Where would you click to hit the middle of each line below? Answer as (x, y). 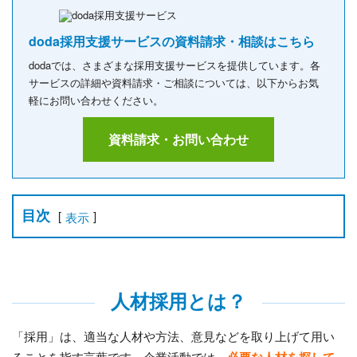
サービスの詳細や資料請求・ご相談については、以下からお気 (174, 82)
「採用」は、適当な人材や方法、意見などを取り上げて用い (173, 336)
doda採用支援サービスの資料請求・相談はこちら (172, 41)
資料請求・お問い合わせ (178, 139)
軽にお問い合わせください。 (96, 100)
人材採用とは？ (178, 301)
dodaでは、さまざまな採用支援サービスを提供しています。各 (175, 65)
